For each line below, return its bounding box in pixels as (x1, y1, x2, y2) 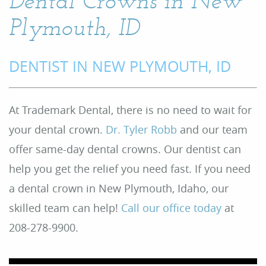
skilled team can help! (9, 201, 121, 215)
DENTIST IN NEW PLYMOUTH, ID (9, 56, 231, 76)
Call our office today (121, 201, 221, 215)
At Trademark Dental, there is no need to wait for (9, 103, 252, 117)
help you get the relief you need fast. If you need (9, 161, 251, 176)
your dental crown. (9, 122, 106, 137)
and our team (177, 122, 248, 137)
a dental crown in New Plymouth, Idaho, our (9, 181, 229, 195)
